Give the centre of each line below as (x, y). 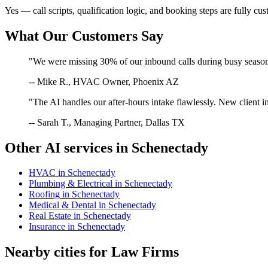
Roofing (44, 194)
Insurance (47, 227)
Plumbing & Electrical (71, 184)
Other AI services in (68, 147)
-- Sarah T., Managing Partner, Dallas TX (107, 122)
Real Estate (50, 216)
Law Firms (145, 252)
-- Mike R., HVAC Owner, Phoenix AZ (104, 81)
